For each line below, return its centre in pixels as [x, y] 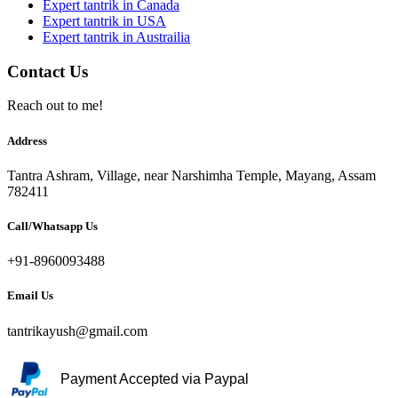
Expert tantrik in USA [104, 21]
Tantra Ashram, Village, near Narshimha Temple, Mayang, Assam [191, 175]
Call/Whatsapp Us [52, 226]
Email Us [30, 296]
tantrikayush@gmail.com [77, 330]
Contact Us [48, 71]
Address [27, 140]
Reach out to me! [55, 106]
